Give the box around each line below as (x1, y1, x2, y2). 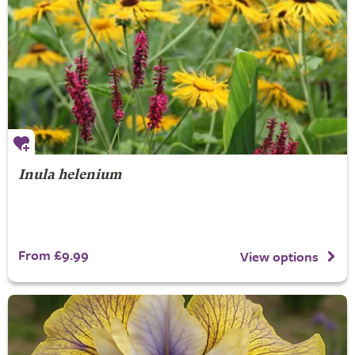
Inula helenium (17, 169, 121, 182)
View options (240, 246, 319, 266)
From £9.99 (17, 245, 89, 265)
